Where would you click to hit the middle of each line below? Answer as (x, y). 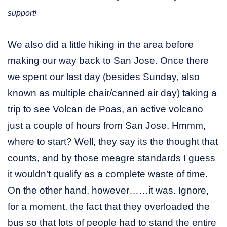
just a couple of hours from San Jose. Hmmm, (107, 125)
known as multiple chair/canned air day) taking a (112, 93)
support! (22, 13)
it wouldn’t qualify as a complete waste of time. (108, 174)
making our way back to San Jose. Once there (108, 60)
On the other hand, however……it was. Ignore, (108, 190)
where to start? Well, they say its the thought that (113, 141)
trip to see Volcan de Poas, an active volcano (105, 109)
